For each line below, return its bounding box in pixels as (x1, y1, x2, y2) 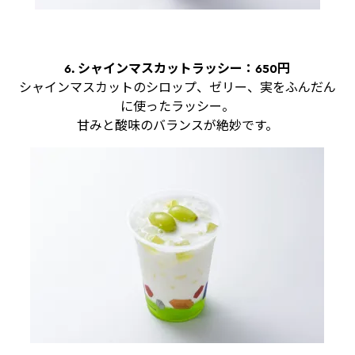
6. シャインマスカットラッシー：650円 (64, 60, 291, 77)
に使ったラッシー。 (120, 98, 235, 115)
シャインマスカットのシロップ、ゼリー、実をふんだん (18, 79, 336, 96)
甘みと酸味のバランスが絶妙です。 (76, 117, 278, 134)
